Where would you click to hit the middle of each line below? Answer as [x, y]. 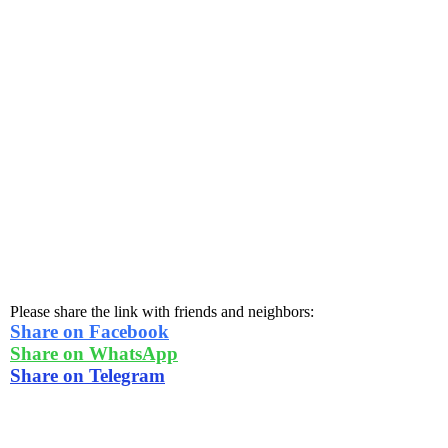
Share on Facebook [89, 331]
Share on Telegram [87, 375]
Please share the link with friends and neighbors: [162, 311]
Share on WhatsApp [94, 353]
